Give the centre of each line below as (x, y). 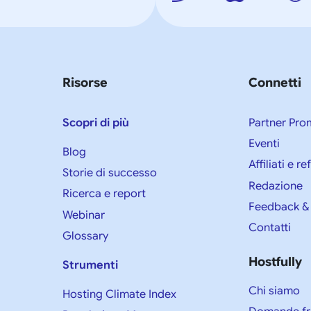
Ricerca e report (104, 194)
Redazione (275, 186)
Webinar (84, 215)
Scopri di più (96, 123)
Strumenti (91, 265)
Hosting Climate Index (120, 294)
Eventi (264, 144)
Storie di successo (110, 173)
